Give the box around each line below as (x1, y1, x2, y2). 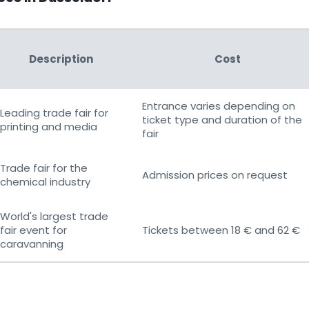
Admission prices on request (142, 168, 288, 183)
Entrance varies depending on (142, 99, 295, 114)
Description (28, 52, 93, 67)
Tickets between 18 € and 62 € (142, 223, 300, 238)
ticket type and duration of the (142, 112, 302, 128)
